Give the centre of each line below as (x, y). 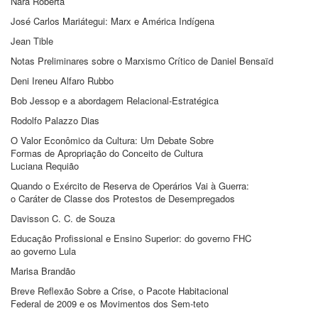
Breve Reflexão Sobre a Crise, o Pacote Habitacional (120, 290)
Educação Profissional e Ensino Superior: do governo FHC (131, 238)
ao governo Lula (43, 251)
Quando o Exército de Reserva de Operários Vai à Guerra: (130, 185)
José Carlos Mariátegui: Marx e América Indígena (113, 21)
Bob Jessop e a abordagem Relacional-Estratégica (115, 100)
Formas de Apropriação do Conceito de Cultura (107, 153)
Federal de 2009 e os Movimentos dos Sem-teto (110, 303)
